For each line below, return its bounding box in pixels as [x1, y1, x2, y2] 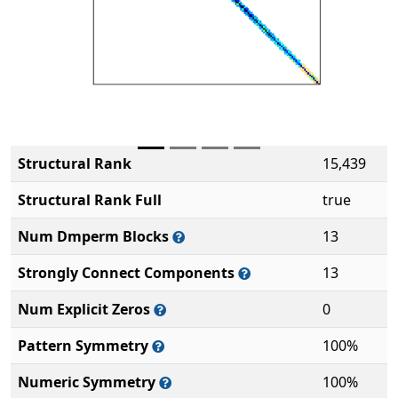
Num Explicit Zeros [18, 299, 154, 319]
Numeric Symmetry [18, 372, 159, 392]
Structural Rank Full [18, 190, 162, 210]
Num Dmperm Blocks [18, 227, 172, 246]
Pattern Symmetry [18, 336, 152, 355]
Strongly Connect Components [18, 263, 238, 283]
